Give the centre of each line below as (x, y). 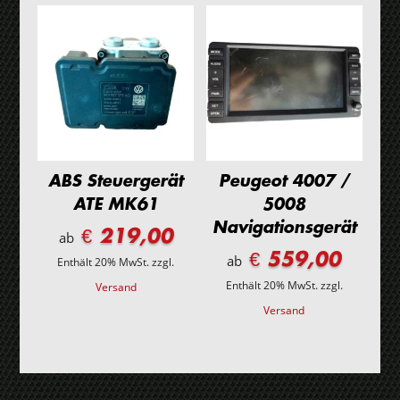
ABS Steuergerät (116, 181)
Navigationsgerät (284, 227)
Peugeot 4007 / (284, 181)
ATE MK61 (116, 204)
